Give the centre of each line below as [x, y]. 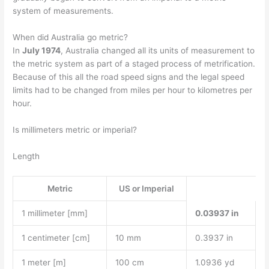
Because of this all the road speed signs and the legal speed [129, 77]
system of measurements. [63, 11]
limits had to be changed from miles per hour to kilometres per [133, 90]
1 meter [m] [44, 262]
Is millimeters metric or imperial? [75, 129]
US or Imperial [147, 188]
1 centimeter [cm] [56, 237]
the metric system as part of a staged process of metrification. [134, 64]
